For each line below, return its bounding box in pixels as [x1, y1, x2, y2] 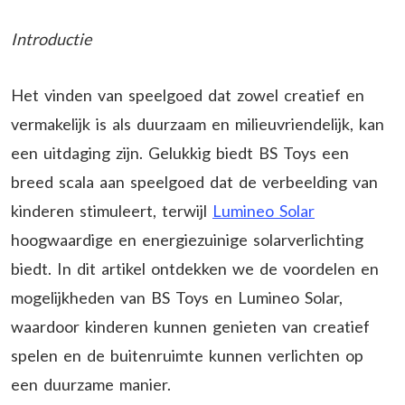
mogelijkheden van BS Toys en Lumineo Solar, [11, 287, 343, 307]
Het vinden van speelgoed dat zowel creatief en [11, 84, 364, 105]
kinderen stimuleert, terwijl [11, 200, 212, 221]
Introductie [11, 28, 91, 49]
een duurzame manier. [11, 373, 171, 394]
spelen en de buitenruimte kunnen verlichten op [11, 344, 363, 365]
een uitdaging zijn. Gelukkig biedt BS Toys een [11, 142, 349, 163]
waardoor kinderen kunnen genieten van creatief [11, 316, 370, 336]
